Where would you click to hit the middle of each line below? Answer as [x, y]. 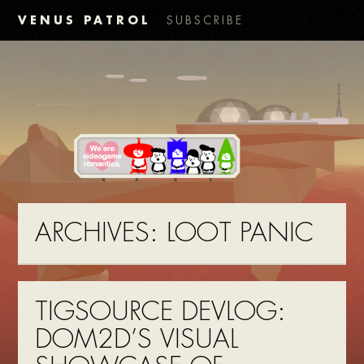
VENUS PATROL [84, 20]
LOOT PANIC [240, 233]
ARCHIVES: [100, 233]
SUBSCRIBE [206, 20]
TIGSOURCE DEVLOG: [160, 311]
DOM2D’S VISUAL [136, 339]
